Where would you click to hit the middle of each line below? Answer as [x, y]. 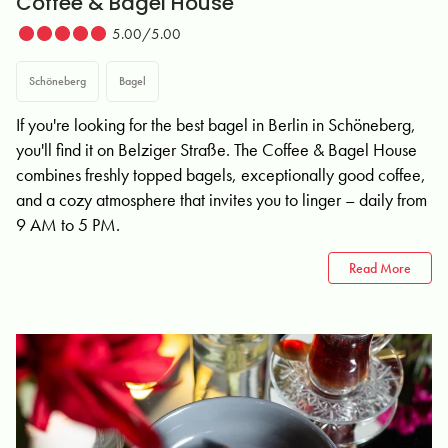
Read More [380, 268]
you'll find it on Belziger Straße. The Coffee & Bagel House [216, 149]
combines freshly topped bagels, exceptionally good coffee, [221, 174]
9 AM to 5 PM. [68, 224]
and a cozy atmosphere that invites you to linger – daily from [221, 199]
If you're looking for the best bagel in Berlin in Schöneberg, [216, 124]
